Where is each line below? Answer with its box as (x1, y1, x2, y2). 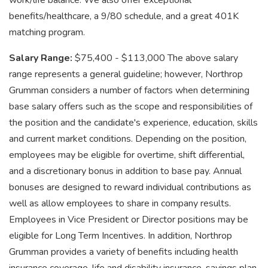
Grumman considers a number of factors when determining (9, 84, 249, 97)
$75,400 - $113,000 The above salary (75, 51, 238, 65)
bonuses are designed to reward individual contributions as (9, 181, 251, 194)
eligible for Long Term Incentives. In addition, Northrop (9, 229, 232, 242)
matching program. (9, 26, 85, 39)
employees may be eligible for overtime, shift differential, (9, 148, 245, 162)
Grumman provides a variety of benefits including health (9, 245, 238, 258)
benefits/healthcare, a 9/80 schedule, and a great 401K (9, 10, 239, 23)
